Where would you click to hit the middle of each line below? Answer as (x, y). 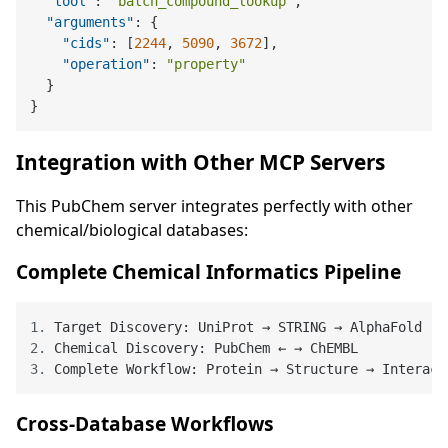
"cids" (86, 43)
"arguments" (90, 22)
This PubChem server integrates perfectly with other (214, 206)
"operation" (106, 64)
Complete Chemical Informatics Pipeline (208, 272)
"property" (206, 64)
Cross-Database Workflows (145, 424)
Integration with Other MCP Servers (200, 162)
